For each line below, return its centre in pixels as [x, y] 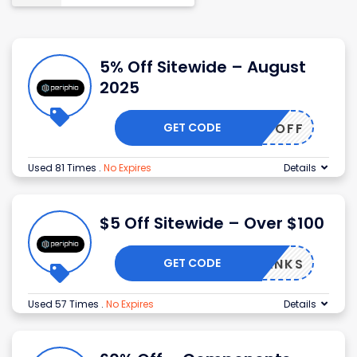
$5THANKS [264, 265]
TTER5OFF [267, 129]
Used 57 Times [65, 304]
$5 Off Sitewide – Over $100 [212, 224]
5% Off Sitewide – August [203, 67]
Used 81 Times [63, 168]
